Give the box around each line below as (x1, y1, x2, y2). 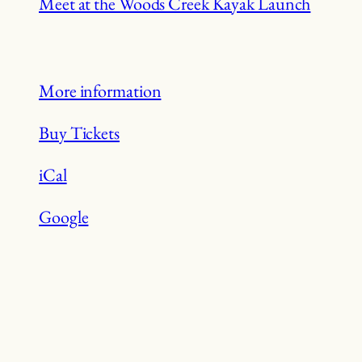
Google (39, 205, 89, 229)
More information (39, 78, 162, 103)
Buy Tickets (39, 120, 120, 145)
